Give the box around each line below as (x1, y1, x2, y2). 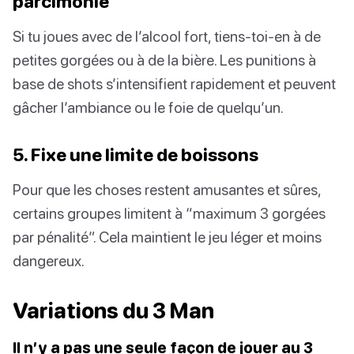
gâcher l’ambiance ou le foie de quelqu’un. (13, 98, 284, 117)
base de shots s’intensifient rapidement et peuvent (13, 74, 336, 93)
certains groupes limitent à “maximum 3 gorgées (13, 204, 326, 223)
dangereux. (13, 251, 85, 270)
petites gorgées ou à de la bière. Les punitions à (13, 51, 316, 70)
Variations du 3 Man (13, 298, 214, 324)
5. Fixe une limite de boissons (13, 144, 258, 166)
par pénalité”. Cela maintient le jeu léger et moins (13, 228, 322, 247)
